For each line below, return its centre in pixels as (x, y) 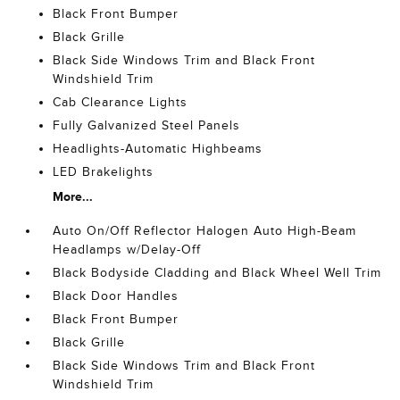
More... (73, 196)
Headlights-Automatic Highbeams (158, 149)
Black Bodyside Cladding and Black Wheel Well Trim (217, 273)
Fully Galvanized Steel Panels (147, 125)
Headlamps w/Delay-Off (127, 250)
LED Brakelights (104, 172)
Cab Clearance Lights (121, 102)
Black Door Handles (116, 296)
